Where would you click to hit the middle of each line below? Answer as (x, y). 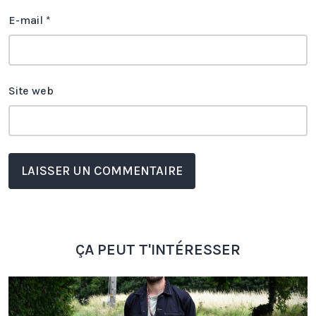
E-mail (27, 20)
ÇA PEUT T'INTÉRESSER (158, 250)
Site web (31, 91)
